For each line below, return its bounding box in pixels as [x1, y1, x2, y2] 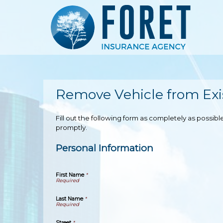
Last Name [56, 195, 83, 202]
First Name [56, 171, 84, 178]
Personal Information [56, 142, 153, 154]
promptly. [56, 123, 87, 131]
